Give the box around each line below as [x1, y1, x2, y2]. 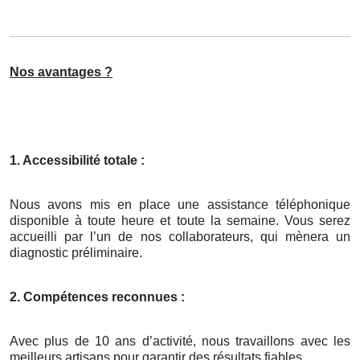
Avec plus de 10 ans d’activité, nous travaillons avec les [10, 334, 350, 349]
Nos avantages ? [10, 65, 112, 80]
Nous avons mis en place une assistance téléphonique [10, 198, 350, 212]
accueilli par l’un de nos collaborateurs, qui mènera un [10, 230, 350, 244]
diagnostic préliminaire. [10, 246, 142, 260]
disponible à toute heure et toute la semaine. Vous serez [10, 214, 350, 228]
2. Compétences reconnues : [10, 290, 185, 305]
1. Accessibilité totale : [10, 153, 145, 168]
